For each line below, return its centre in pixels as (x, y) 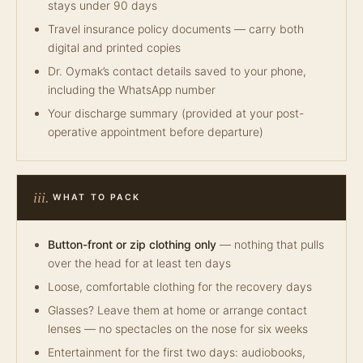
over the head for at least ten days (139, 263)
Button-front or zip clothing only (132, 244)
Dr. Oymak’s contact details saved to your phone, (177, 71)
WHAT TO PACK (97, 197)
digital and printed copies (114, 47)
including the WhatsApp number (132, 90)
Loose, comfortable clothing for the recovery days (180, 286)
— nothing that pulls (270, 244)
